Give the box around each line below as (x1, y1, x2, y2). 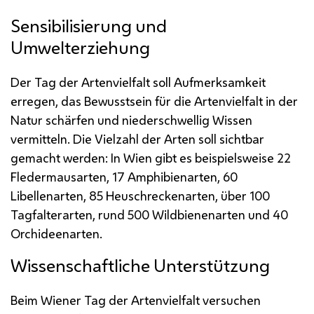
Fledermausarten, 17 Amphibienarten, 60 (11, 168, 238, 185)
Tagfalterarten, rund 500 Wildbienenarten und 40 (11, 205, 288, 223)
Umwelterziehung (11, 35, 150, 60)
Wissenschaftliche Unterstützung (11, 253, 270, 278)
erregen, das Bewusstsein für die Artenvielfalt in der (11, 92, 298, 109)
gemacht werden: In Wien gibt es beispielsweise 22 (11, 149, 291, 166)
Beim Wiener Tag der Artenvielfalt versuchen (11, 291, 261, 308)
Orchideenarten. (11, 224, 102, 242)
